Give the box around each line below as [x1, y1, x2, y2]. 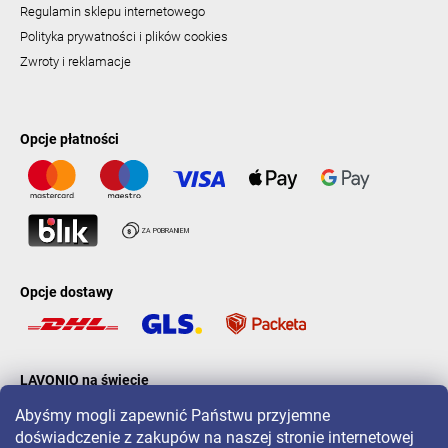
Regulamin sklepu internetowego [20, 4, 205, 20]
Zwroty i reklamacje [20, 54, 131, 70]
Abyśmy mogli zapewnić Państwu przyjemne [15, 406, 330, 425]
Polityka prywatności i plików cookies [20, 29, 228, 45]
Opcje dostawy [20, 283, 113, 300]
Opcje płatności [20, 131, 119, 148]
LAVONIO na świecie [20, 372, 149, 389]
